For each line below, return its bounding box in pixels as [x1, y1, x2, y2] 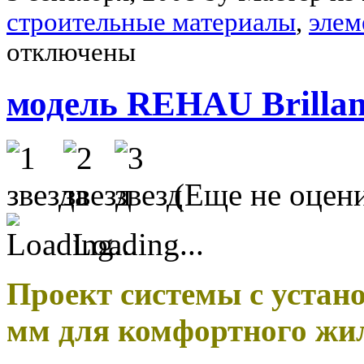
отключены [6, 37, 136, 67]
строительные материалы [6, 6, 296, 37]
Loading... [72, 226, 204, 262]
